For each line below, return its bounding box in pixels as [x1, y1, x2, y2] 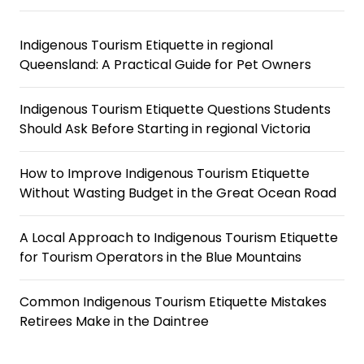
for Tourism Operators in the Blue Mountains [19, 248, 301, 266]
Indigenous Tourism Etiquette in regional [19, 36, 273, 54]
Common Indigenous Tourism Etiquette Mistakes [19, 292, 327, 311]
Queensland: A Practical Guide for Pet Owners [19, 55, 311, 74]
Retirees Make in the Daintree [19, 312, 209, 331]
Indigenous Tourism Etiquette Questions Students [19, 100, 331, 119]
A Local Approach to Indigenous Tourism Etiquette [19, 228, 338, 247]
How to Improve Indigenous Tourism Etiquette [19, 164, 310, 183]
